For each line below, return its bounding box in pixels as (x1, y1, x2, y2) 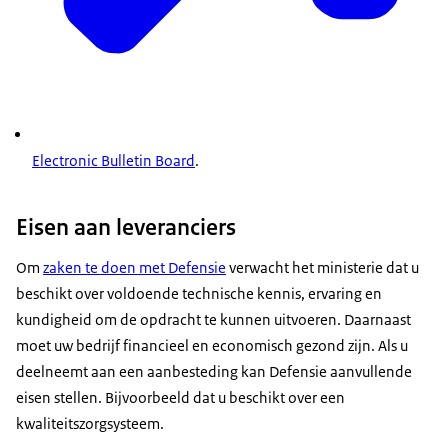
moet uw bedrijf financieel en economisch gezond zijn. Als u (16, 336, 408, 356)
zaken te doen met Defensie (43, 258, 226, 278)
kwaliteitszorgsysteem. (16, 414, 164, 434)
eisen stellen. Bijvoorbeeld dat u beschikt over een (16, 388, 345, 408)
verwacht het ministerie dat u (226, 258, 419, 278)
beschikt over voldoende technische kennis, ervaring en (16, 284, 382, 304)
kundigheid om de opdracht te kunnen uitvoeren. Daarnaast (16, 310, 411, 330)
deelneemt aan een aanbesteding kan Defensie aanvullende (16, 362, 412, 382)
